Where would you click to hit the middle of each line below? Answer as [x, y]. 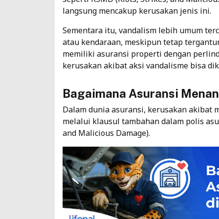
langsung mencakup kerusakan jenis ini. [138, 11]
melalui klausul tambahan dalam [124, 121]
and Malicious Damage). [107, 133]
